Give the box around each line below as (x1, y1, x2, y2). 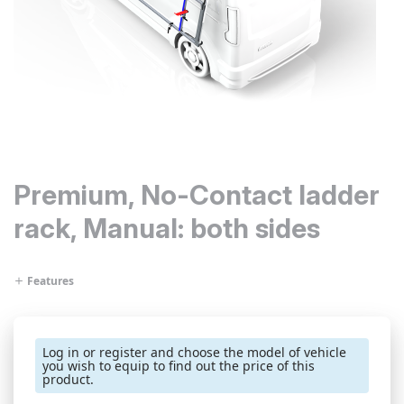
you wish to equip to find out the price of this (42, 357, 315, 374)
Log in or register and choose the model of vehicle (42, 344, 346, 361)
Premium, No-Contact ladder (14, 179, 380, 211)
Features (24, 273, 74, 289)
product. (42, 371, 94, 388)
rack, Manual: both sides (14, 212, 320, 244)
